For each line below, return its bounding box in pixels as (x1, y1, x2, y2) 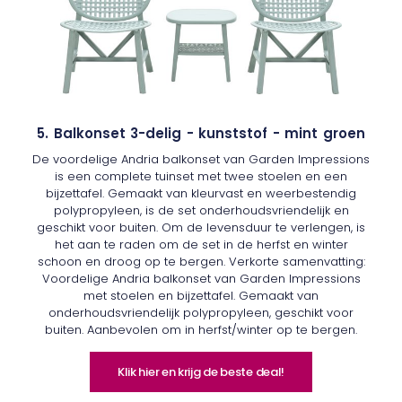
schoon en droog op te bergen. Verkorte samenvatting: (37, 252, 365, 270)
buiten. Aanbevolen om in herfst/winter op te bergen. (45, 320, 357, 338)
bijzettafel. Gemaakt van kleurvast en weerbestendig (46, 184, 356, 202)
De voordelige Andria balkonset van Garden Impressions (32, 150, 370, 168)
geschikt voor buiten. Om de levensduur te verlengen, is (37, 218, 365, 236)
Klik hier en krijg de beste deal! (117, 363, 285, 380)
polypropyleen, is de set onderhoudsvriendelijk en (53, 201, 349, 219)
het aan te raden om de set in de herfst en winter (54, 235, 348, 253)
